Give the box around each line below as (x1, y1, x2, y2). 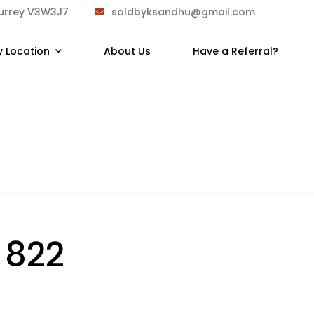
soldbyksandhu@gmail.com (111, 4, 255, 19)
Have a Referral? (192, 44, 278, 58)
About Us (103, 44, 151, 58)
